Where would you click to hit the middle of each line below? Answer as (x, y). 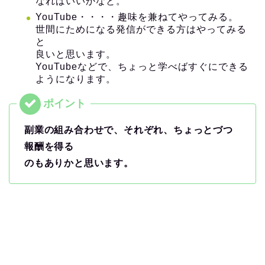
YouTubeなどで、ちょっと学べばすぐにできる (142, 66)
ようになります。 (76, 79)
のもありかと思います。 (79, 163)
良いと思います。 (76, 54)
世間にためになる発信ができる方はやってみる (141, 29)
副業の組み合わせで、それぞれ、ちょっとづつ (129, 130)
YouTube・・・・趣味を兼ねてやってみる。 (137, 17)
